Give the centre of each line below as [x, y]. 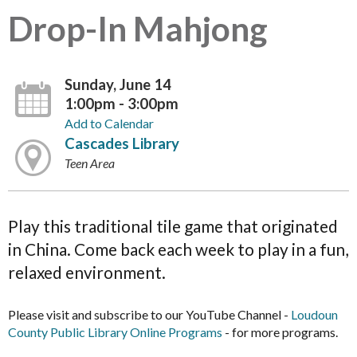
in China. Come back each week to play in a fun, [178, 249]
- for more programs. [280, 332]
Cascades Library [122, 143]
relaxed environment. [87, 272]
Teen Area [90, 163]
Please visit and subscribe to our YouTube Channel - [149, 315]
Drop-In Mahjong [138, 28]
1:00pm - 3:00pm [122, 103]
